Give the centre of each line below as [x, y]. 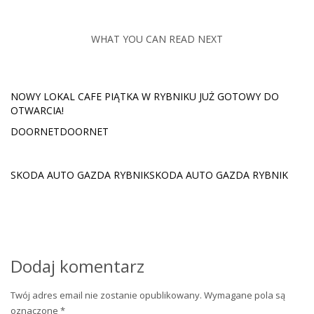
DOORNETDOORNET [60, 131]
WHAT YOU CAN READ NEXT [157, 39]
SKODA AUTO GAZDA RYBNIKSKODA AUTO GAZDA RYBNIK [149, 175]
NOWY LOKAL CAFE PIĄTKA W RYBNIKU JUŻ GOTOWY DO [145, 96]
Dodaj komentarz [77, 266]
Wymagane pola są [245, 295]
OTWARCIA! [37, 110]
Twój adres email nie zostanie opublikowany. [106, 295]
